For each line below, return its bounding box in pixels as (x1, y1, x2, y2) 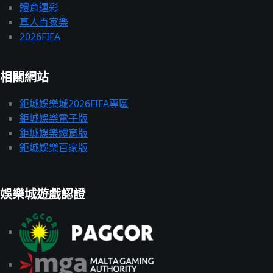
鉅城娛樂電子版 (19, 111, 88, 125)
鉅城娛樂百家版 (19, 140, 88, 154)
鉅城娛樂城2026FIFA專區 (19, 96, 129, 110)
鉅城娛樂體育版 (19, 126, 88, 140)
